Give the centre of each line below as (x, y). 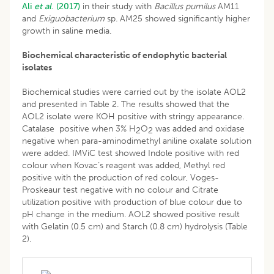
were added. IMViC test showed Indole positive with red (131, 153)
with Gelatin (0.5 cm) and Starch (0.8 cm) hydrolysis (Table (135, 226)
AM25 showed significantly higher (184, 18)
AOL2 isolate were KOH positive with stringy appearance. (133, 116)
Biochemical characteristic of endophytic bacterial (124, 55)
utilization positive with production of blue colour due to (132, 202)
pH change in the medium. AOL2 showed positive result (131, 214)
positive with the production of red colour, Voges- (120, 177)
